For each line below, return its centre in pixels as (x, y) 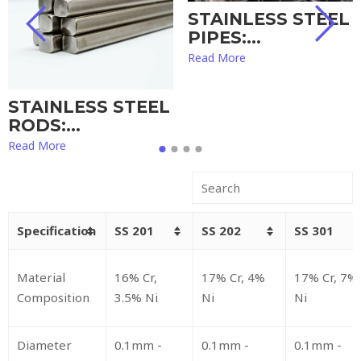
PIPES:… (224, 37)
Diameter (44, 345)
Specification (56, 231)
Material (41, 278)
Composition (53, 298)
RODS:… (44, 125)
